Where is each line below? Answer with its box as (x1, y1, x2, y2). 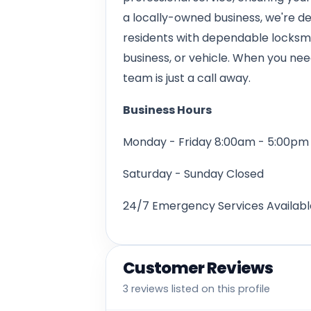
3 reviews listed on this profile (123, 282, 270, 296)
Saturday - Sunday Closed (123, 166, 264, 183)
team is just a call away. (123, 70, 251, 87)
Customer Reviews (123, 257, 273, 280)
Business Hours (123, 102, 212, 119)
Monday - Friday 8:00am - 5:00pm (123, 134, 309, 151)
